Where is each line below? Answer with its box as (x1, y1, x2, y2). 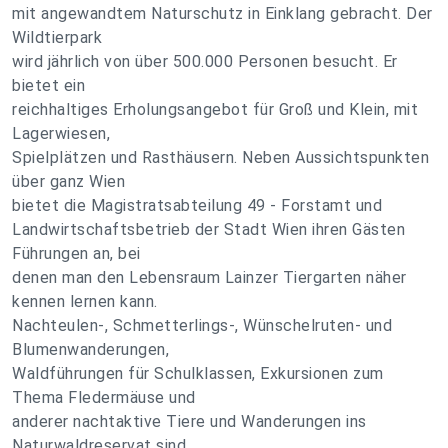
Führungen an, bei (12, 244, 141, 263)
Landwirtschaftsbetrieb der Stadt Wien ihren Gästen (12, 220, 405, 239)
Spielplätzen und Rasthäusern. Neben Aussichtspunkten (12, 148, 429, 167)
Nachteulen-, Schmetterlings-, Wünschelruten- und (12, 316, 392, 335)
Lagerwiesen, (12, 124, 110, 143)
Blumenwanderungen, (12, 340, 169, 359)
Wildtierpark (12, 28, 102, 47)
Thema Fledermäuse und (12, 388, 196, 407)
